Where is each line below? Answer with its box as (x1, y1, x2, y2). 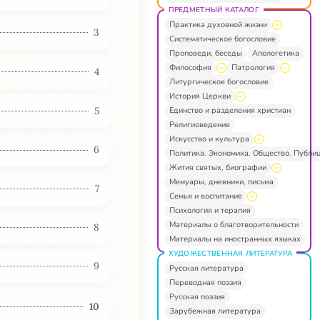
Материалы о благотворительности (169, 219, 299, 230)
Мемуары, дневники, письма (169, 176, 274, 187)
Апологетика (251, 47, 299, 59)
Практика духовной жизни (169, 19, 267, 30)
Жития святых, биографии (169, 161, 266, 173)
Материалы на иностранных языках (169, 233, 301, 244)
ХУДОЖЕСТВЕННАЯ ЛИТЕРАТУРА (168, 248, 292, 259)
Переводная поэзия (169, 276, 241, 288)
